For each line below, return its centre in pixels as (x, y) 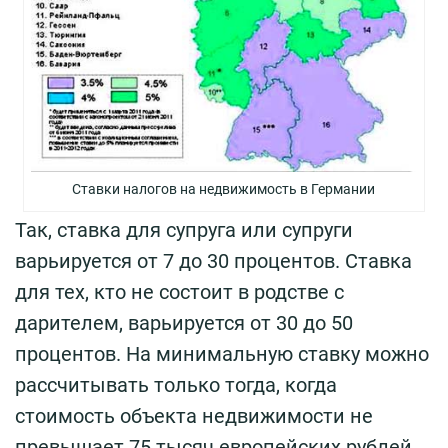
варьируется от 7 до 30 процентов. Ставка (213, 261)
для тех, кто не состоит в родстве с (179, 292)
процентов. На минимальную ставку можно (222, 354)
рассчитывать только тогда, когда (176, 385)
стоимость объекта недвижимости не (194, 416)
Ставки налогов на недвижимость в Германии (224, 189)
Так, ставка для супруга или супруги (184, 230)
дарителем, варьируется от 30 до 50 (184, 323)
